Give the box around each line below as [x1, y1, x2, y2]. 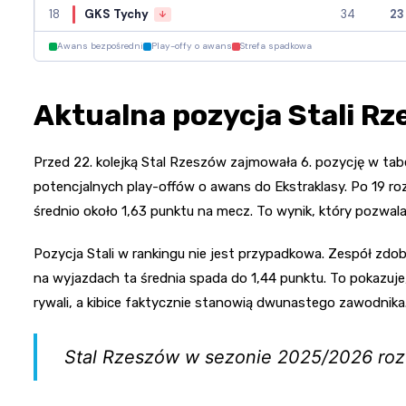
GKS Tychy [84, 6, 149, 23]
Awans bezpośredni [57, 40, 143, 53]
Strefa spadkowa [240, 40, 312, 53]
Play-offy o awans [151, 40, 232, 53]
